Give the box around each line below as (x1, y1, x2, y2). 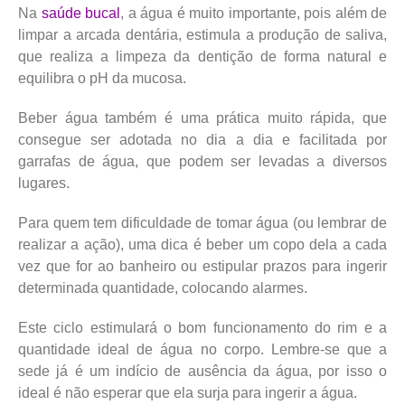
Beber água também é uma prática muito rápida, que (18, 109, 387, 126)
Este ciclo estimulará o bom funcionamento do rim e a (18, 319, 387, 335)
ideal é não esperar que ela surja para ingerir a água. (18, 384, 357, 400)
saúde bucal (41, 5, 120, 21)
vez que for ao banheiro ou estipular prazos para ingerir (18, 258, 387, 274)
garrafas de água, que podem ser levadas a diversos (18, 153, 387, 169)
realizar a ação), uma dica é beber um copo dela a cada (18, 236, 387, 252)
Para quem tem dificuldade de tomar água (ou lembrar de (18, 214, 387, 231)
